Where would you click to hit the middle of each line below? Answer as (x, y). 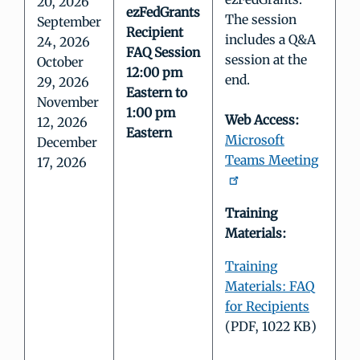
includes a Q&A (270, 40)
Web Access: (262, 120)
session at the (266, 60)
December (67, 143)
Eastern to (157, 93)
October (60, 62)
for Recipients (267, 307)
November (68, 102)
